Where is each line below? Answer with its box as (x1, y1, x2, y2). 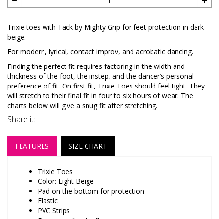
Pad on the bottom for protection (38, 186, 144, 196)
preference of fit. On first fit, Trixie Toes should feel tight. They (7, 81, 205, 91)
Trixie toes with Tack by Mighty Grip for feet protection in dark (7, 22, 204, 32)
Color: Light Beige (38, 176, 94, 186)
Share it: (7, 114, 35, 125)
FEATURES (15, 141, 49, 151)
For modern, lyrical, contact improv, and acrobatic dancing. (7, 47, 193, 57)
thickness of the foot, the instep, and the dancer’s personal (7, 71, 194, 81)
